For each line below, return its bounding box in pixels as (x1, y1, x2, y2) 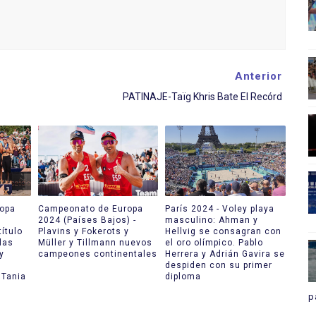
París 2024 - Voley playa (165, 203, 274, 214)
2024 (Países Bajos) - (37, 214, 136, 225)
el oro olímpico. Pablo (165, 237, 263, 248)
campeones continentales (37, 248, 157, 259)
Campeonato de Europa (37, 203, 143, 214)
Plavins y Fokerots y (37, 226, 129, 236)
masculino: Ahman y (165, 214, 258, 225)
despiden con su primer (165, 260, 272, 270)
